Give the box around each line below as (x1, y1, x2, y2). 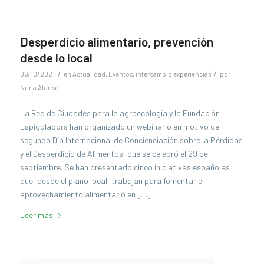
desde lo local (19, 49, 93, 65)
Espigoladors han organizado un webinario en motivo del (19, 121, 221, 131)
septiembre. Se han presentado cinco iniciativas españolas (19, 161, 230, 172)
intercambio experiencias (135, 70, 211, 78)
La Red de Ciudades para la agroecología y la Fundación (19, 107, 220, 118)
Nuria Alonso (19, 83, 59, 91)
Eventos (108, 70, 133, 78)
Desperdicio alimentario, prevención (19, 34, 213, 49)
